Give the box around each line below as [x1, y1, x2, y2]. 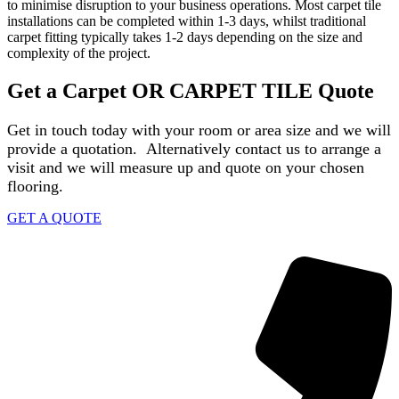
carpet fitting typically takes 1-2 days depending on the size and [7, 29, 362, 45]
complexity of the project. [7, 45, 151, 61]
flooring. [7, 177, 68, 196]
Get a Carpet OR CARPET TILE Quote [7, 79, 374, 103]
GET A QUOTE [7, 210, 102, 226]
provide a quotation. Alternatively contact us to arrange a [7, 140, 381, 159]
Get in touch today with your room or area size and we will [7, 121, 391, 140]
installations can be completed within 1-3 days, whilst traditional [7, 13, 366, 29]
